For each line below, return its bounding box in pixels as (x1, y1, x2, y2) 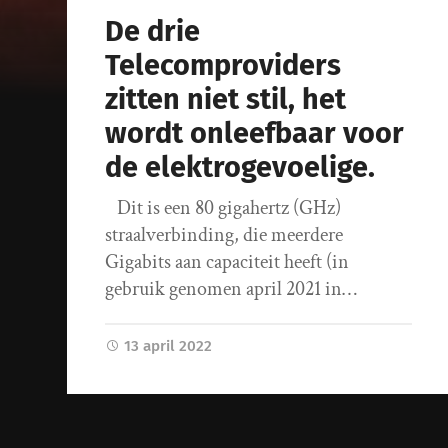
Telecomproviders (105, 48, 342, 84)
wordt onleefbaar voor (105, 116, 405, 152)
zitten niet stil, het (105, 82, 347, 118)
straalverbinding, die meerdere (105, 222, 344, 249)
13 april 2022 (124, 337, 213, 356)
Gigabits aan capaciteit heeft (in (105, 249, 350, 276)
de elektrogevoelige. (105, 150, 376, 186)
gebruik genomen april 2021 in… (105, 276, 358, 303)
